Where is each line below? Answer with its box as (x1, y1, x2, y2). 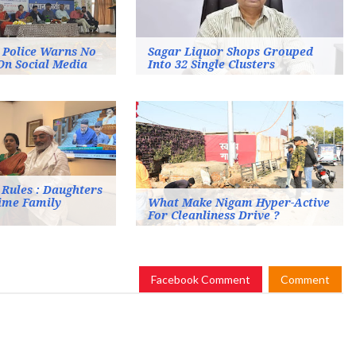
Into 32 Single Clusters (147, 58, 275, 72)
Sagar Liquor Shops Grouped (147, 45, 313, 59)
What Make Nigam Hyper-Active (147, 196, 330, 210)
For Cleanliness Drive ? (147, 209, 280, 222)
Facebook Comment (151, 273, 250, 287)
